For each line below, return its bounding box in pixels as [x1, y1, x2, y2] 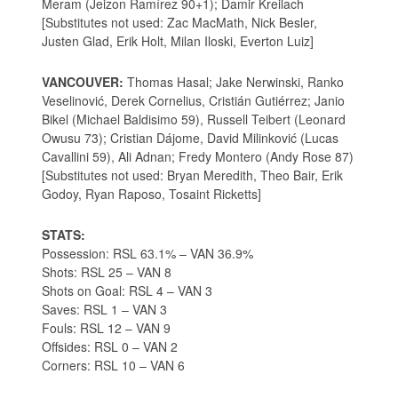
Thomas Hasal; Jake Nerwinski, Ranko [123, 73, 345, 92]
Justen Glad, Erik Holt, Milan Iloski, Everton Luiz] [42, 32, 314, 51]
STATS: [42, 226, 86, 244]
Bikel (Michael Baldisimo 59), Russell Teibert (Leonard [42, 110, 346, 129]
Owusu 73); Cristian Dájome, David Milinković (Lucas [42, 129, 339, 147]
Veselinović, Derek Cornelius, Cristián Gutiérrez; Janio [42, 92, 346, 110]
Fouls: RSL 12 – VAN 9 [42, 319, 171, 338]
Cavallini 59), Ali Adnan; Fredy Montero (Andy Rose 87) [42, 147, 354, 166]
